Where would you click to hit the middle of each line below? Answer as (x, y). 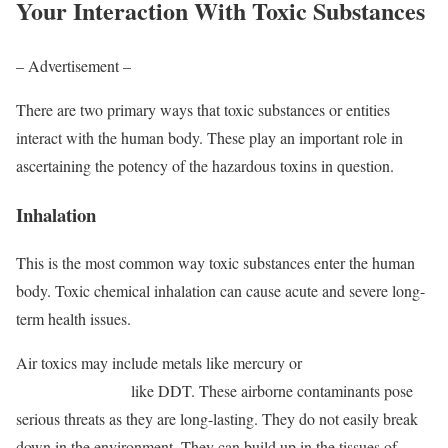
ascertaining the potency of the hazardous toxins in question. (207, 165)
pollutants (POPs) (73, 391)
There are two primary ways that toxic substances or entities (203, 109)
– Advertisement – (73, 65)
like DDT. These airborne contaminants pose (272, 391)
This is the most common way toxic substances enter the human (215, 263)
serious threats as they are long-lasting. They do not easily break (217, 419)
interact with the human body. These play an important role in (209, 137)
